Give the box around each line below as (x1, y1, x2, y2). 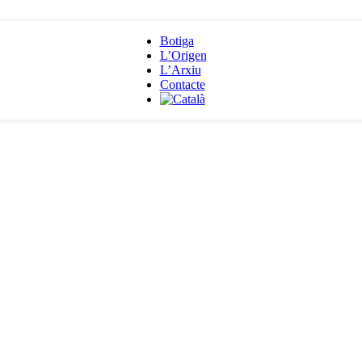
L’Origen (159, 48, 207, 62)
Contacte (159, 78, 205, 91)
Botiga (159, 34, 194, 48)
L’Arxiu (159, 63, 201, 77)
